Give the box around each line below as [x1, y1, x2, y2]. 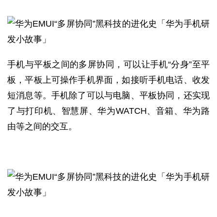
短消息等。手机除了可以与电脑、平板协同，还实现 [7, 91, 210, 100]
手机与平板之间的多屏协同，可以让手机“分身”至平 [7, 60, 210, 69]
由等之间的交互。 [7, 122, 77, 131]
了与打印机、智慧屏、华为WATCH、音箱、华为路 [7, 106, 210, 116]
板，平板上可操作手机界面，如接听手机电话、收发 [7, 75, 210, 85]
